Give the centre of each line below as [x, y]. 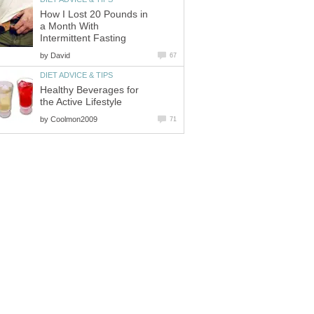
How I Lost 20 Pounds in [94, 14]
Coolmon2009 [74, 119]
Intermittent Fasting [83, 38]
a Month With [69, 26]
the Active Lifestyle [81, 102]
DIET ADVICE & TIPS [76, 75]
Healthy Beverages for [89, 90]
